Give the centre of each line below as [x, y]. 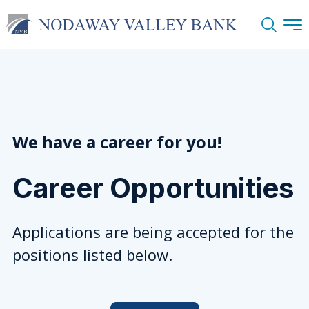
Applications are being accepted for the [153, 232]
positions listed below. [92, 255]
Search [278, 32]
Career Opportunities [153, 188]
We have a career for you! [117, 142]
